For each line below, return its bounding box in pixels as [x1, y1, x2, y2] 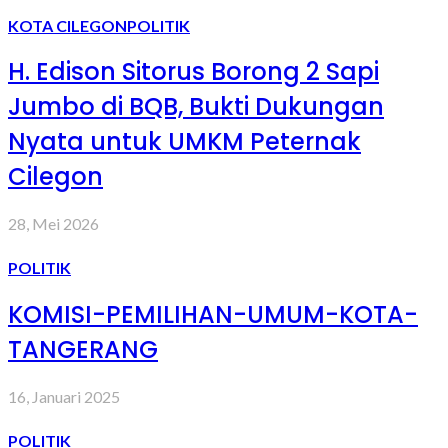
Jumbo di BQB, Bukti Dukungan [8, 90, 384, 124]
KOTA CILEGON [8, 15, 127, 35]
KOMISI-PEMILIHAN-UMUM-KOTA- [8, 298, 418, 332]
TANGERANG [8, 333, 158, 367]
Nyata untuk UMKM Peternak [8, 125, 361, 159]
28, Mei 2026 [8, 214, 99, 234]
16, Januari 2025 [8, 387, 120, 407]
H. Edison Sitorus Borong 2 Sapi [8, 55, 379, 89]
